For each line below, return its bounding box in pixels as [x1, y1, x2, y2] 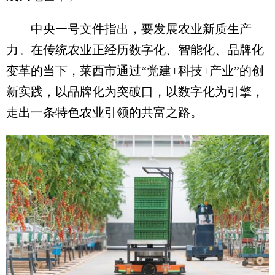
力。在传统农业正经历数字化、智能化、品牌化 [6, 43, 264, 56]
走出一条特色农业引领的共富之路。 [6, 106, 203, 119]
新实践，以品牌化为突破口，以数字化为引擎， [6, 85, 264, 98]
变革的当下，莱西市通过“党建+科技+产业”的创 [6, 64, 264, 77]
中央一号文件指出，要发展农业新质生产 [6, 22, 252, 36]
